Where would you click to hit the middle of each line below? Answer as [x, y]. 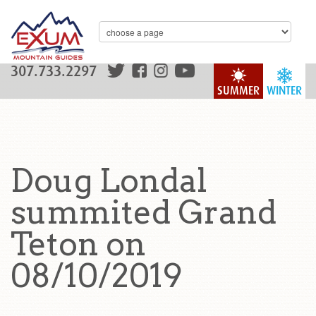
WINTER [284, 91]
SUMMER [238, 91]
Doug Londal [109, 181]
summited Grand [144, 212]
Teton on [78, 244]
